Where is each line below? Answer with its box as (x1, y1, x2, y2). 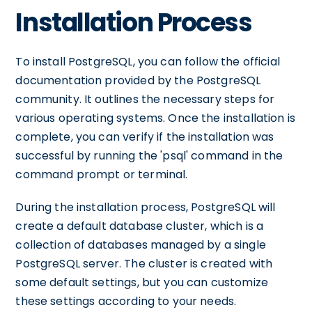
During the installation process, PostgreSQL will (15, 199, 276, 215)
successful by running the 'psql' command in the (15, 148, 283, 164)
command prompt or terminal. (15, 166, 188, 182)
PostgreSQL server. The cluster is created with (15, 256, 273, 272)
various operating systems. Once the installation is (15, 110, 296, 126)
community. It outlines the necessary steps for (15, 91, 275, 107)
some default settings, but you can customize (15, 274, 268, 290)
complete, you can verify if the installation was (15, 129, 274, 145)
